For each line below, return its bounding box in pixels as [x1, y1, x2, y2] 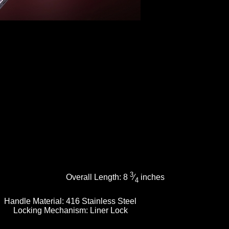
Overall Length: [65, 173, 123, 182]
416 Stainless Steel [66, 196, 137, 205]
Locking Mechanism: [13, 205, 90, 215]
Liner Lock [89, 205, 128, 215]
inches [138, 173, 165, 182]
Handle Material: [4, 196, 66, 205]
